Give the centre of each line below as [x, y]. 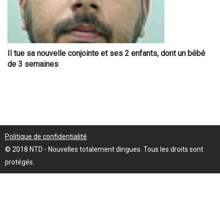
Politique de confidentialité [46, 137]
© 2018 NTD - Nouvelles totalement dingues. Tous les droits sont [104, 150]
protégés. [20, 162]
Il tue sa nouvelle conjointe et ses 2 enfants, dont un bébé [106, 54]
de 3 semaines [33, 64]
